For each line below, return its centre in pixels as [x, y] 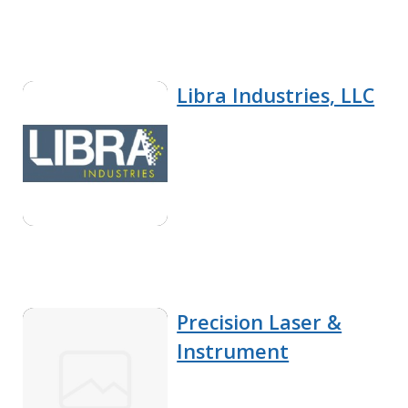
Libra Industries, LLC [276, 95]
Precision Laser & [260, 321]
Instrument [233, 351]
